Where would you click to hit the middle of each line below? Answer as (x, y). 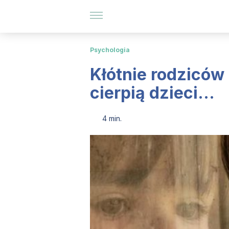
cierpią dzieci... (152, 93)
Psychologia (110, 50)
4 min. (112, 118)
